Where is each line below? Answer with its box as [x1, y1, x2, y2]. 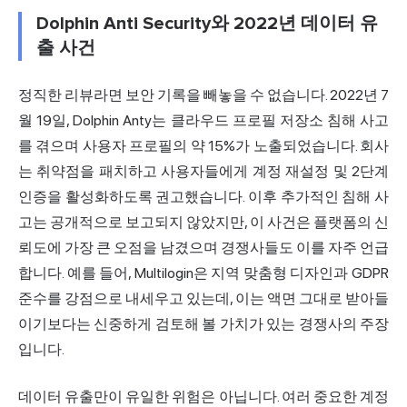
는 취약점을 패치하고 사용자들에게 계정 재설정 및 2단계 [18, 162, 389, 180]
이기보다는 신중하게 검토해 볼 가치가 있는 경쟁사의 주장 [18, 314, 389, 333]
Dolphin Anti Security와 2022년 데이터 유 [36, 12, 378, 35]
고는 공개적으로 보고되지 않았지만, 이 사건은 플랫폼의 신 [18, 213, 389, 231]
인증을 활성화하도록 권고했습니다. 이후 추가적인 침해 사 [18, 187, 389, 205]
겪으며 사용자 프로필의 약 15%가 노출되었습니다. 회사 [33, 136, 389, 154]
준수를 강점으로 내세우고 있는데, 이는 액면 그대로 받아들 [18, 289, 389, 307]
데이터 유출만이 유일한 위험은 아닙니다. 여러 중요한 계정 [18, 387, 389, 405]
